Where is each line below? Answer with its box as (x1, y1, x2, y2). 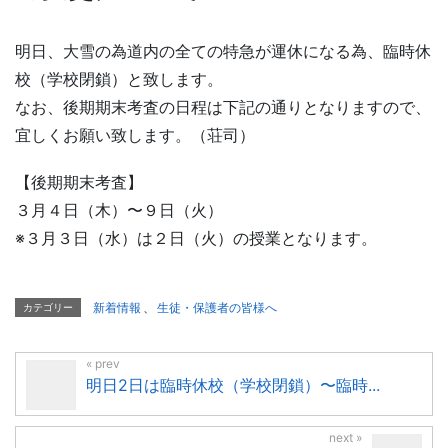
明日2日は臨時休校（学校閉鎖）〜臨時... (86, 375, 380, 396)
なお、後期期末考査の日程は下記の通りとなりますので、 (15, 96, 431, 117)
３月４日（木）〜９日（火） (15, 199, 223, 220)
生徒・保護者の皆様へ (157, 300, 277, 316)
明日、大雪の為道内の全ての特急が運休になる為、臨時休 (15, 40, 431, 61)
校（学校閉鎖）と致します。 (15, 68, 223, 89)
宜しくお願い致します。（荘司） (15, 124, 255, 145)
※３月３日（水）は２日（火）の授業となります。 (15, 227, 377, 248)
